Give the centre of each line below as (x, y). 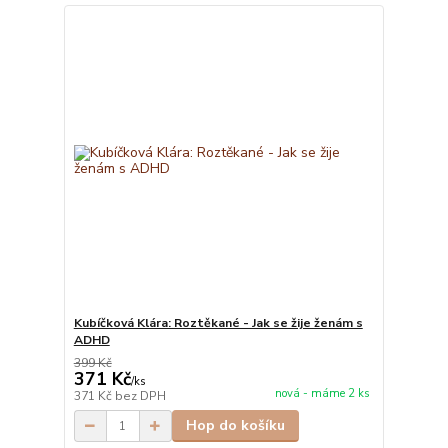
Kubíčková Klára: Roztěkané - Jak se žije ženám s (218, 323)
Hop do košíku (235, 426)
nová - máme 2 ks (322, 394)
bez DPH (140, 396)
